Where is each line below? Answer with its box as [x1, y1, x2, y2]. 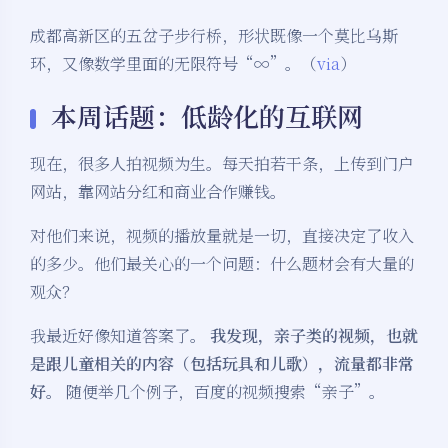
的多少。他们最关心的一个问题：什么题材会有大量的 [30, 252, 414, 276]
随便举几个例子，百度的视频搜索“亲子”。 [62, 380, 385, 404]
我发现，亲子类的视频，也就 [210, 324, 418, 348]
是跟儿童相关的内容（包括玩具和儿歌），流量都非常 [30, 352, 414, 376]
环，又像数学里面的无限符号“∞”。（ [30, 52, 317, 76]
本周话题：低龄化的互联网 [51, 97, 363, 135]
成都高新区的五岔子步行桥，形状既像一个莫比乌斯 [30, 24, 398, 48]
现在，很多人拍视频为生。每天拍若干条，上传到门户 [30, 152, 414, 176]
